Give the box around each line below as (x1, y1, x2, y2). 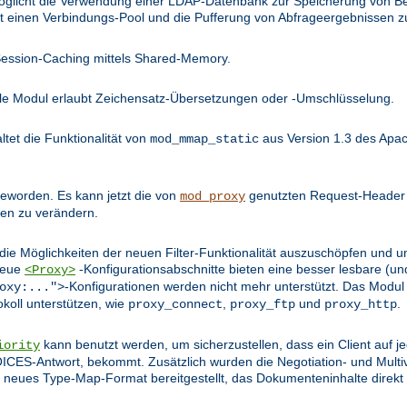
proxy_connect (128, 297, 223, 313)
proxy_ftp (230, 297, 295, 313)
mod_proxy (180, 189, 245, 204)
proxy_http (324, 297, 397, 313)
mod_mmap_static (150, 132, 259, 147)
